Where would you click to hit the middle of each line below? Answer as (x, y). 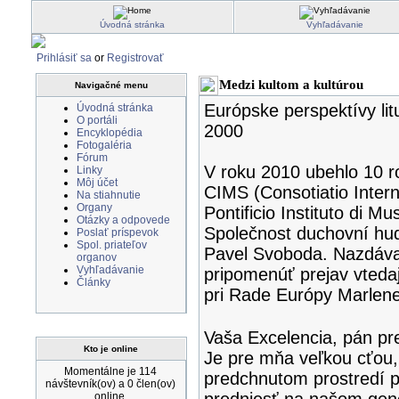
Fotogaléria (104, 145)
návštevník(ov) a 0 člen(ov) (110, 384)
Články (93, 282)
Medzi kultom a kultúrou (291, 85)
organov (96, 257)
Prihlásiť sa (64, 58)
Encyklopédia (109, 133)
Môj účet (97, 183)
